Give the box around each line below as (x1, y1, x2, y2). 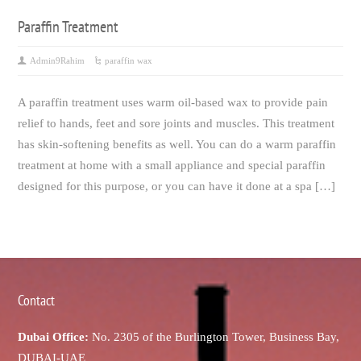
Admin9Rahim (30, 56, 85, 66)
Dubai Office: (18, 330, 89, 344)
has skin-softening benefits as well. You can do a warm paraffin (18, 138, 337, 151)
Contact (18, 291, 56, 310)
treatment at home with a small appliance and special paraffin (18, 159, 326, 172)
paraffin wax (105, 56, 153, 66)
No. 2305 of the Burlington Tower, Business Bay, (89, 330, 340, 344)
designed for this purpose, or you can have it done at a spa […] (18, 180, 336, 193)
